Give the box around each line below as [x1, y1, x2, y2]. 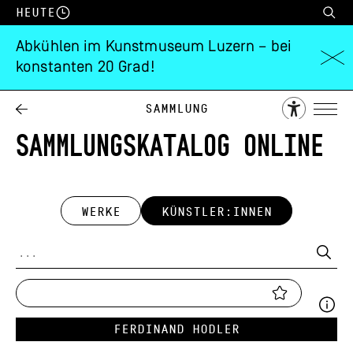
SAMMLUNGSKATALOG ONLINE [16, 127, 324, 162]
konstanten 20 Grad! [16, 60, 155, 76]
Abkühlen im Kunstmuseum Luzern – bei [16, 39, 292, 55]
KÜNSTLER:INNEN [162, 205, 272, 219]
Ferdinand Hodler [113, 322, 240, 336]
